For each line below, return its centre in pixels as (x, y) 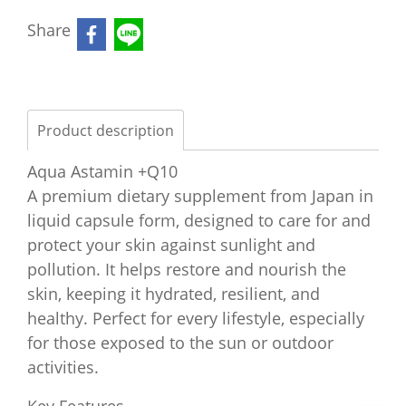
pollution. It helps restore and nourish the (187, 269)
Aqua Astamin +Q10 (102, 171)
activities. (63, 367)
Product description (106, 130)
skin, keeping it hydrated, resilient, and (174, 294)
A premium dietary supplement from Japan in (200, 196)
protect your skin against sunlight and (171, 245)
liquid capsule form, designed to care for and (199, 220)
